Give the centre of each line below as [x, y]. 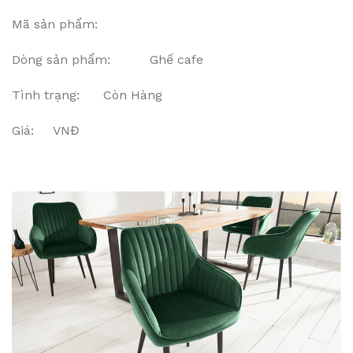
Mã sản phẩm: [57, 24]
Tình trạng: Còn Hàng [87, 95]
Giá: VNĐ [46, 130]
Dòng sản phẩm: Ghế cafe [108, 59]
